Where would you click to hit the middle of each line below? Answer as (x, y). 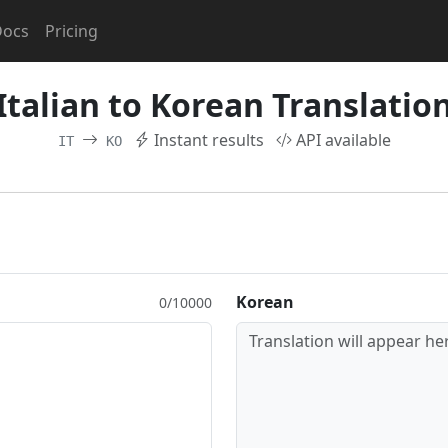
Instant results (208, 140)
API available (343, 140)
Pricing (71, 31)
